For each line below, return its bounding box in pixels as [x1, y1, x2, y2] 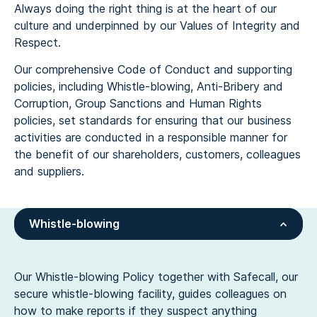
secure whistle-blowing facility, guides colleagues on [14, 287, 287, 301]
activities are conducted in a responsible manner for [14, 130, 287, 144]
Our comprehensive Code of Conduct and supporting [14, 62, 292, 76]
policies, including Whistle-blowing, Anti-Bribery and [14, 79, 283, 93]
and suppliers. [14, 164, 84, 178]
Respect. [14, 35, 61, 50]
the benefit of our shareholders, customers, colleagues [14, 147, 301, 161]
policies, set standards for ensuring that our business [14, 113, 292, 127]
